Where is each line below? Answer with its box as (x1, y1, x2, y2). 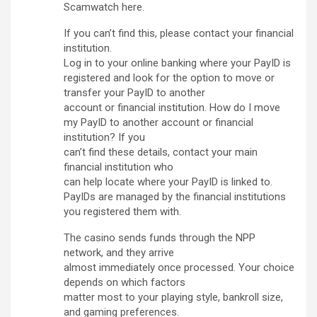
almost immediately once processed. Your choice (64, 261, 294, 275)
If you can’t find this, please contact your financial (64, 27, 294, 40)
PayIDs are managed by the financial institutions (64, 190, 286, 204)
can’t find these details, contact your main (64, 146, 258, 159)
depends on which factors (64, 276, 185, 289)
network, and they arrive (64, 246, 174, 260)
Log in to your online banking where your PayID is (64, 57, 291, 70)
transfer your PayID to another (64, 86, 205, 100)
